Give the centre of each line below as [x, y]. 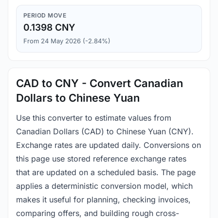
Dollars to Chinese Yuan [78, 98]
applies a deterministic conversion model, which [104, 186]
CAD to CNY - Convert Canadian [100, 83]
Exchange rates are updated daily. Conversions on [109, 145]
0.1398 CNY [49, 28]
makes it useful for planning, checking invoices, [103, 200]
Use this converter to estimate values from [94, 118]
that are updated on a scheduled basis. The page [106, 173]
